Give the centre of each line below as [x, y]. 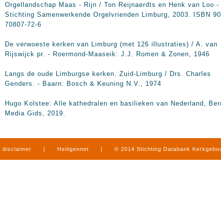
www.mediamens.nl [169, 171]
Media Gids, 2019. [35, 113]
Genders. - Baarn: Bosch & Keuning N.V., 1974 [83, 84]
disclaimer [17, 149]
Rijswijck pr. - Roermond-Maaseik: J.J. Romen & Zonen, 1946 [107, 54]
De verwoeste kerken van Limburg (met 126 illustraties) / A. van [111, 44]
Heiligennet [73, 149]
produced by [114, 171]
